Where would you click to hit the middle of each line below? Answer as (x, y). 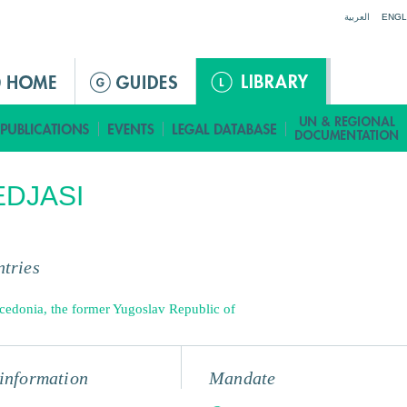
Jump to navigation (203, 9)
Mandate (243, 378)
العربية (357, 17)
